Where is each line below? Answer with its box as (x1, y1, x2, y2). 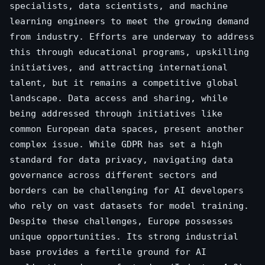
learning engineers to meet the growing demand (9, 15, 249, 27)
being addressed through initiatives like (9, 108, 222, 119)
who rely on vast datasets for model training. (9, 200, 249, 211)
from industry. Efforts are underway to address (9, 31, 254, 42)
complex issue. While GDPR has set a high (9, 138, 222, 150)
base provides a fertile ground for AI (9, 246, 206, 257)
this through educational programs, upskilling (9, 46, 249, 57)
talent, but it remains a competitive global (9, 77, 238, 88)
